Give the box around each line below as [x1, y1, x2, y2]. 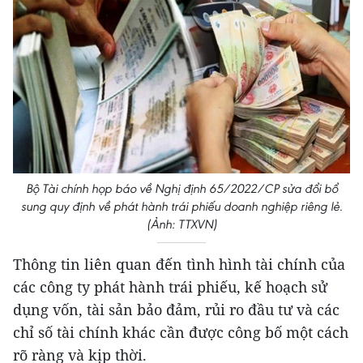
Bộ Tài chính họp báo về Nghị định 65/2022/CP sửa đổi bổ [25, 181, 338, 197]
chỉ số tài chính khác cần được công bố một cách [13, 322, 348, 343]
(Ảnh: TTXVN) [146, 216, 217, 233]
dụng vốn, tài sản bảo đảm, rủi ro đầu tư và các [13, 300, 340, 320]
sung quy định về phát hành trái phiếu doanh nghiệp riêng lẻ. [20, 199, 343, 215]
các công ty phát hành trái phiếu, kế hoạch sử [13, 277, 327, 297]
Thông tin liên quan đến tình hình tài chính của [13, 254, 345, 275]
